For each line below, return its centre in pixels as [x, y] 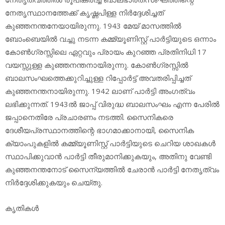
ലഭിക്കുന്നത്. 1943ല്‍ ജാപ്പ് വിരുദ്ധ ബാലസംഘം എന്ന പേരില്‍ [112, 104]
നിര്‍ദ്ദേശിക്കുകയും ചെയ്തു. [54, 183]
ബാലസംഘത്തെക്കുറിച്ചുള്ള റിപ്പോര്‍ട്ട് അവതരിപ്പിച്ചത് [98, 78]
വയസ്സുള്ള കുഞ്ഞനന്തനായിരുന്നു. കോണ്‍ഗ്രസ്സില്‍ [97, 65]
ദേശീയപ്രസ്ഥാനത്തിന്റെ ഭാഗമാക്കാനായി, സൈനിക [99, 130]
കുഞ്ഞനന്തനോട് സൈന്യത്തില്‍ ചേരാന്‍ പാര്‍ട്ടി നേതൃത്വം [112, 170]
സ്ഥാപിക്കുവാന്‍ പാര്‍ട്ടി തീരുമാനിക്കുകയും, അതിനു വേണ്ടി [108, 156]
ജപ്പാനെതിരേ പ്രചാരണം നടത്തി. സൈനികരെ [89, 117]
